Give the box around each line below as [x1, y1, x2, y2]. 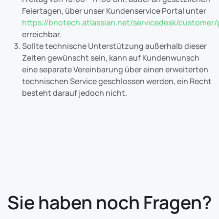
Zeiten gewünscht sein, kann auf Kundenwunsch [22, 52, 199, 63]
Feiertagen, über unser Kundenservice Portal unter [22, 5, 206, 16]
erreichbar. [22, 29, 62, 40]
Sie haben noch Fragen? [7, 190, 212, 215]
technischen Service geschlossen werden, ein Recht [22, 76, 212, 87]
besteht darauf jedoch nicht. [22, 88, 127, 98]
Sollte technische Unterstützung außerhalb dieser [22, 41, 207, 51]
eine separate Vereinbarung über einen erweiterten [22, 64, 208, 75]
